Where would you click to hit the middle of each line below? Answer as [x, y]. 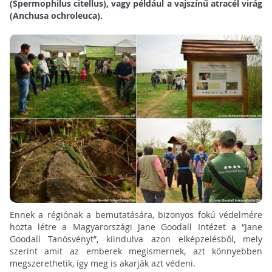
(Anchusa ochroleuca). [56, 16]
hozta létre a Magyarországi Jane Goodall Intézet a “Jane [136, 227]
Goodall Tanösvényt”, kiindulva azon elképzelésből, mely [136, 239]
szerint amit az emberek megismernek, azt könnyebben [136, 251]
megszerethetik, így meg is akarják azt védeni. [102, 263]
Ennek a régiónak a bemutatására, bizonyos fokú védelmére [136, 215]
